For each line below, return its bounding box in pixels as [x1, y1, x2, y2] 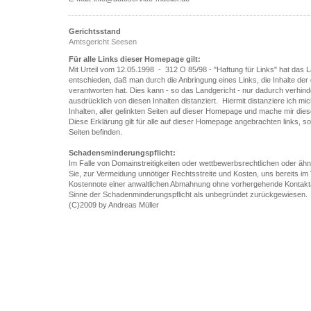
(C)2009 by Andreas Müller [69, 201, 159, 209]
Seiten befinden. [69, 128, 122, 136]
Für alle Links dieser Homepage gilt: [69, 55, 201, 63]
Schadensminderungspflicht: [69, 149, 176, 157]
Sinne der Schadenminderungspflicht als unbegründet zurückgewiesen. [69, 190, 308, 199]
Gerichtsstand [69, 27, 121, 35]
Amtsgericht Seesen [69, 37, 137, 46]
